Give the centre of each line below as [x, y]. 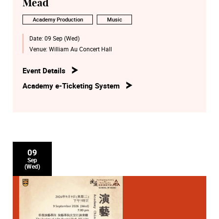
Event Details [44, 70]
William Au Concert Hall [80, 49]
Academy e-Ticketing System [71, 85]
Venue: [39, 49]
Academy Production [58, 19]
